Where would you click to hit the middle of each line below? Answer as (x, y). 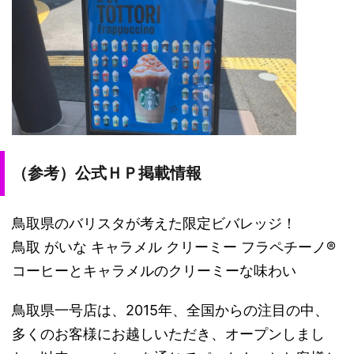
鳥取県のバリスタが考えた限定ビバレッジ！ (154, 224)
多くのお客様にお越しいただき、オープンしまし (168, 334)
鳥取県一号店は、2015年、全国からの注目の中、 (170, 311)
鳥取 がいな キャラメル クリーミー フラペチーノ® (174, 247)
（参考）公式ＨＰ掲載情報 (107, 173)
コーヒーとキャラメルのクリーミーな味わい (154, 271)
